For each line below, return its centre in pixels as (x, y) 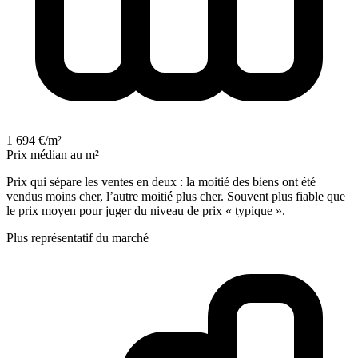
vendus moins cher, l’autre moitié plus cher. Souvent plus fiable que (176, 196)
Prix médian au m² (53, 154)
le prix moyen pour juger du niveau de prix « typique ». (146, 210)
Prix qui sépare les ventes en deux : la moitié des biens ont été (161, 181)
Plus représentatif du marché (78, 237)
